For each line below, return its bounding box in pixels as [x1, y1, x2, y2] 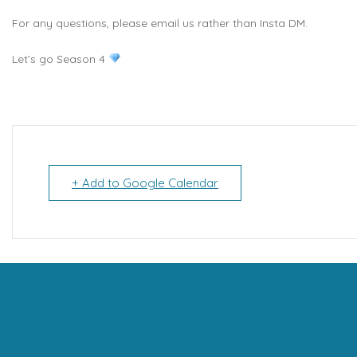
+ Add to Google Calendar [72, 175, 218, 190]
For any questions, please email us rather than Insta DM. [12, 15, 308, 30]
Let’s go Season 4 [12, 51, 108, 66]
